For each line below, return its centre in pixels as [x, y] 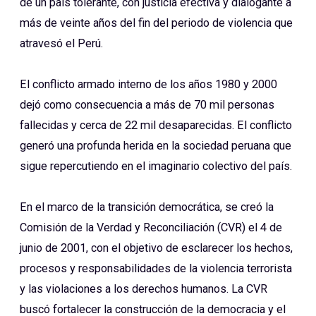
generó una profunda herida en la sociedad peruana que [156, 145]
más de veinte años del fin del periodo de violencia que [156, 23]
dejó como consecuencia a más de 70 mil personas [147, 104]
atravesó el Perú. [61, 43]
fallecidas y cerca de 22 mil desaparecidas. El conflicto [156, 125]
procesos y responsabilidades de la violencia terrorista [156, 269]
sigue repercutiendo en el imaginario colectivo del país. [156, 166]
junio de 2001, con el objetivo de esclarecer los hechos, [156, 248]
